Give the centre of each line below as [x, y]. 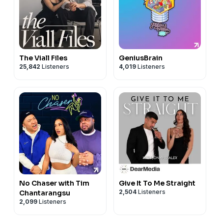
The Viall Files [43, 58]
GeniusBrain [141, 58]
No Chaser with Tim [54, 183]
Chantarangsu [45, 193]
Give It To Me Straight [157, 183]
